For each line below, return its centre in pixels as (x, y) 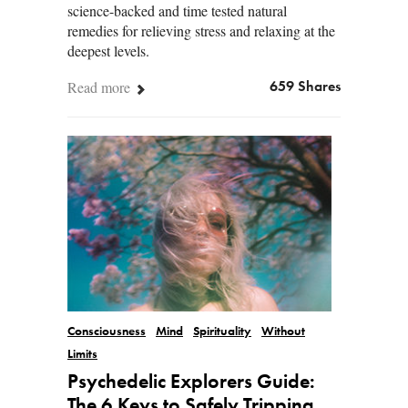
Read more (101, 87)
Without (283, 332)
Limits (82, 355)
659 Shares (305, 87)
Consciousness (107, 332)
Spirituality (222, 332)
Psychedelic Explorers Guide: (191, 383)
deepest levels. (108, 50)
